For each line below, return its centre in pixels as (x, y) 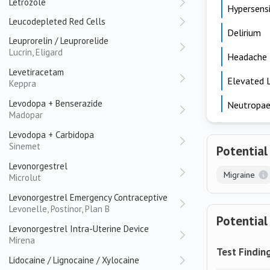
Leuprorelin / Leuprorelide (59, 41)
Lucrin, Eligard (36, 52)
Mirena (22, 240)
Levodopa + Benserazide (56, 103)
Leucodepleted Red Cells (57, 21)
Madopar (26, 115)
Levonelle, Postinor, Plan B (59, 209)
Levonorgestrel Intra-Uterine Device (79, 229)
